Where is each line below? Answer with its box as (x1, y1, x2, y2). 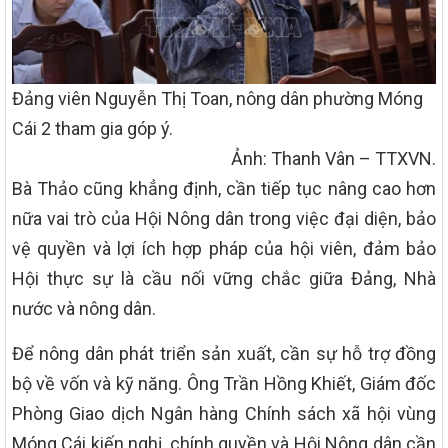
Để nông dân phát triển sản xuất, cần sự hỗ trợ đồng (12, 343, 436, 365)
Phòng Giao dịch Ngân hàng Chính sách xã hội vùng (12, 403, 436, 425)
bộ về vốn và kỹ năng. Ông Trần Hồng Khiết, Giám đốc (12, 373, 436, 395)
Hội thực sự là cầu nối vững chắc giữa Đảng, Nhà (12, 268, 436, 290)
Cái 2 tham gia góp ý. (12, 118, 173, 140)
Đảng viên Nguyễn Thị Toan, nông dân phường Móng (12, 88, 423, 110)
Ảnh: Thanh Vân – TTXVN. (231, 148, 436, 170)
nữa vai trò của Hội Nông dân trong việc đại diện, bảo (12, 208, 436, 230)
